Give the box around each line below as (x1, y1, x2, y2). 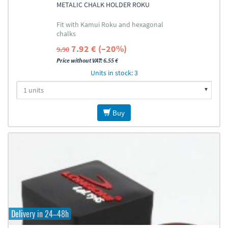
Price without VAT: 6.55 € (56, 56, 118, 64)
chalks (56, 29, 76, 38)
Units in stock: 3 (90, 68, 138, 77)
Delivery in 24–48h (11, 208, 69, 220)
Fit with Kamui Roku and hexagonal (56, 20, 163, 29)
